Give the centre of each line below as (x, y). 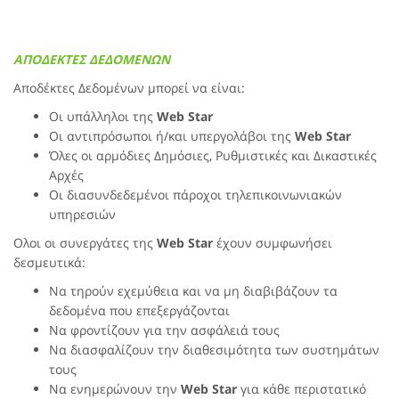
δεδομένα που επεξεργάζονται (139, 310)
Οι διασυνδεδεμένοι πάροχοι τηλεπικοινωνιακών (195, 195)
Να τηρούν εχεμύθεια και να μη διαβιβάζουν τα (193, 291)
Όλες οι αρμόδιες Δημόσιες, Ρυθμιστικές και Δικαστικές (213, 155)
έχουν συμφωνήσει (273, 243)
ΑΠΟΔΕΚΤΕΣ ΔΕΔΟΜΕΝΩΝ (92, 59)
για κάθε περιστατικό (301, 389)
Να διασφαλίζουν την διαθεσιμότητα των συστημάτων (214, 350)
